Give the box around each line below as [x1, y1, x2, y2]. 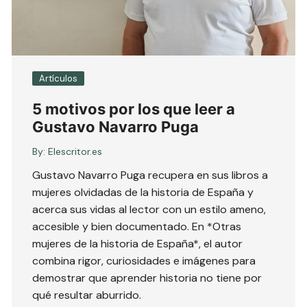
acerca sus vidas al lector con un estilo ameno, [32, 202, 267, 217]
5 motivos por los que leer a [32, 100, 236, 119]
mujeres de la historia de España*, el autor [32, 236, 243, 251]
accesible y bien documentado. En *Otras [32, 219, 242, 234]
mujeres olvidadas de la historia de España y [32, 185, 254, 200]
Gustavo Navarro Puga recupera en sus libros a [32, 168, 269, 183]
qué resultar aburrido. [32, 288, 142, 303]
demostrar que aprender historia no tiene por [32, 271, 262, 286]
